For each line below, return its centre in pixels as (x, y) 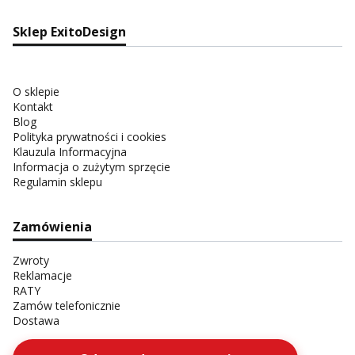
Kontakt (33, 107)
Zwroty (31, 261)
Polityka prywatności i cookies (90, 137)
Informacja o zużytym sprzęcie (92, 167)
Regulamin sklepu (57, 182)
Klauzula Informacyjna (70, 152)
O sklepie (36, 92)
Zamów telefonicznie (67, 306)
